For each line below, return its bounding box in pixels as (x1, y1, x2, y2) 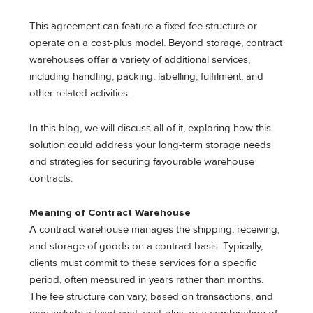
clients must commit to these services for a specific (29, 257, 257, 270)
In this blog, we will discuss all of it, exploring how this (29, 122, 272, 134)
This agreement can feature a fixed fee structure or (29, 20, 258, 33)
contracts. (29, 172, 73, 184)
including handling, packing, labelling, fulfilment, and (29, 71, 264, 83)
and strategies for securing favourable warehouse (29, 155, 255, 168)
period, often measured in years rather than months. (29, 274, 264, 286)
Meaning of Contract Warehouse (29, 207, 191, 219)
